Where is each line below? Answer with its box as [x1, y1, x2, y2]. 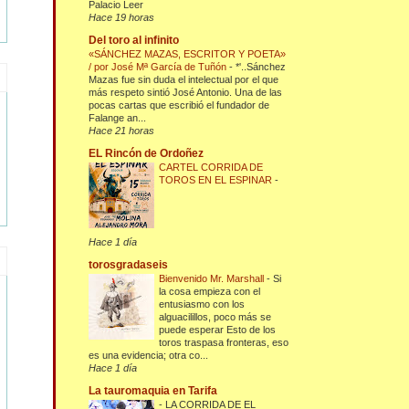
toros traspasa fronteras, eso [159, 337, 289, 349]
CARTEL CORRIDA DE [159, 162, 264, 173]
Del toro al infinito [89, 34, 180, 47]
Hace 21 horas [89, 125, 155, 137]
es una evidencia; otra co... [89, 350, 209, 362]
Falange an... [89, 112, 147, 124]
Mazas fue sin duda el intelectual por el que [89, 74, 279, 86]
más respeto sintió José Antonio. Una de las [89, 87, 283, 99]
